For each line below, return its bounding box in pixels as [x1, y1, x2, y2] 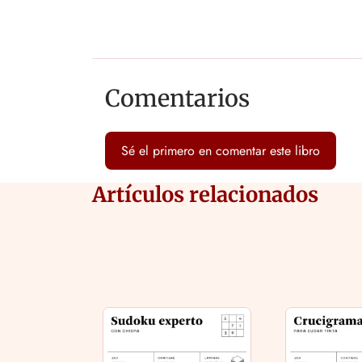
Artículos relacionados [92, 182, 318, 208]
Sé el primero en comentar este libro [121, 141, 320, 161]
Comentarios [105, 84, 250, 114]
